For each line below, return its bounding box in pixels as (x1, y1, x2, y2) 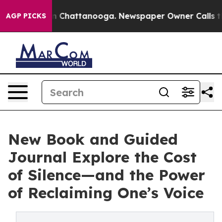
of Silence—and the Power (8, 166, 205, 184)
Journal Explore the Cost (8, 148, 197, 166)
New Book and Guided (8, 130, 178, 149)
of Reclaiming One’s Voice (8, 183, 204, 202)
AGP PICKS (6, 11, 46, 20)
